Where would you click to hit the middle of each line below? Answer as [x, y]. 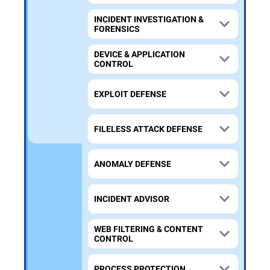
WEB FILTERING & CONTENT [149, 229]
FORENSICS [117, 29]
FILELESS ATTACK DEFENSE [148, 129]
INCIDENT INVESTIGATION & [149, 20]
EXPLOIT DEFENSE [130, 94]
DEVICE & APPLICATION [140, 55]
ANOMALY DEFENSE [133, 164]
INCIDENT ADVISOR [132, 199]
